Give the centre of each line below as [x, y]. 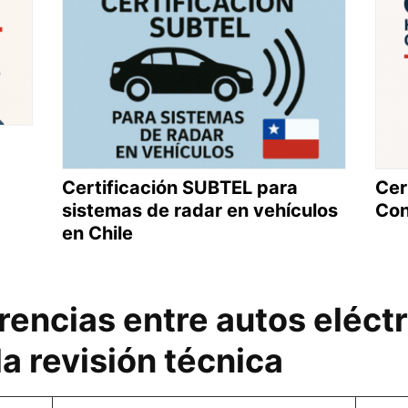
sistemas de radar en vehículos [200, 210]
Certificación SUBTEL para [180, 187]
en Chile [97, 233]
